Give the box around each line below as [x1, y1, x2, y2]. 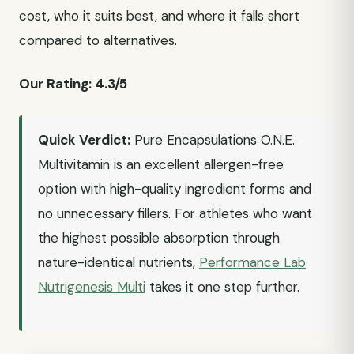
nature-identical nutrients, [38, 254, 199, 271]
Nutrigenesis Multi [38, 278, 145, 296]
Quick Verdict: [38, 131, 130, 149]
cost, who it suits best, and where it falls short [19, 7, 299, 24]
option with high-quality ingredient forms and [38, 180, 311, 198]
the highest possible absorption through [38, 229, 280, 247]
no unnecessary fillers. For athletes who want [38, 205, 312, 222]
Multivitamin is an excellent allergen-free [38, 156, 284, 173]
